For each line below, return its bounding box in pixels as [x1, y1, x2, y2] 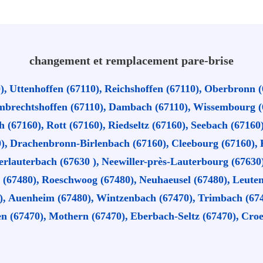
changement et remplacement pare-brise [29, 54, 234, 67]
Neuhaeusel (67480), [139, 174, 230, 186]
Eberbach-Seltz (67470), [130, 210, 239, 222]
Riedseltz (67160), [108, 119, 188, 131]
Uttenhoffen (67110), [9, 83, 102, 95]
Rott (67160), [46, 119, 106, 131]
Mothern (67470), [49, 210, 128, 222]
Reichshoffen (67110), [104, 83, 202, 95]
